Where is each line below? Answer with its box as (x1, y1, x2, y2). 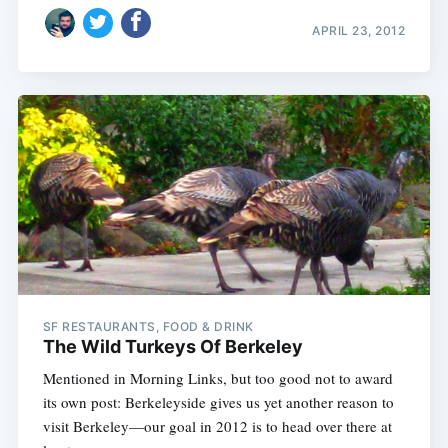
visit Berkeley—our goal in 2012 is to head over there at (42, 415, 392, 436)
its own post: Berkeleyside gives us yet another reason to (42, 391, 394, 412)
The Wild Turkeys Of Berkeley (42, 335, 303, 357)
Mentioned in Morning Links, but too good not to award (42, 367, 393, 388)
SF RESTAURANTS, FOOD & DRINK (42, 318, 254, 334)
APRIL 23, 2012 (312, 23, 406, 39)
